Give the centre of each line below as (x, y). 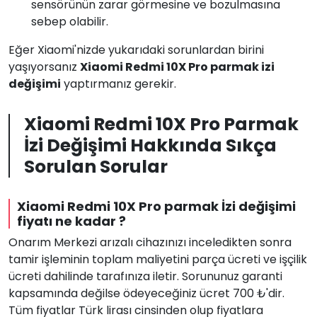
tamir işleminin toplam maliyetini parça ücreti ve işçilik (158, 259)
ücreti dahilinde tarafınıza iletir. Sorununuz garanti (145, 276)
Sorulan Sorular (96, 167)
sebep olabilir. (70, 22)
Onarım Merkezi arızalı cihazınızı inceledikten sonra (150, 242)
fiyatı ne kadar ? (71, 221)
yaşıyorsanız (44, 67)
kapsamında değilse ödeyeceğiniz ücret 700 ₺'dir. (146, 293)
